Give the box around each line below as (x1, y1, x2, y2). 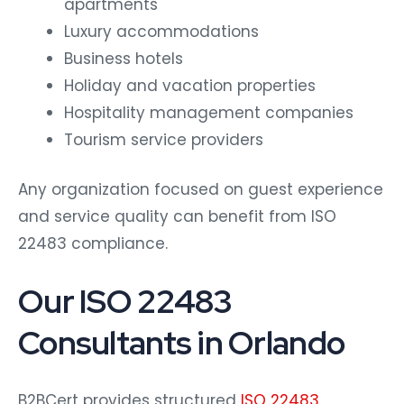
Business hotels (64, 47, 183, 69)
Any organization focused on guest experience (18, 179, 383, 201)
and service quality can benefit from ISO (18, 206, 336, 228)
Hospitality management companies (64, 101, 353, 124)
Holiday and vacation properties (64, 74, 316, 96)
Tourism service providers (64, 128, 263, 151)
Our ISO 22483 (18, 280, 233, 324)
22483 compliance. (18, 233, 168, 255)
